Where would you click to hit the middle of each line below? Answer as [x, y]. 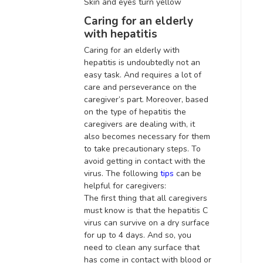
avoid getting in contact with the [145, 161]
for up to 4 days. [116, 235]
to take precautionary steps [136, 149]
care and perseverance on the [140, 87]
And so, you [169, 235]
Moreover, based [177, 99]
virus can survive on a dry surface [147, 222]
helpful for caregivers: [125, 186]
